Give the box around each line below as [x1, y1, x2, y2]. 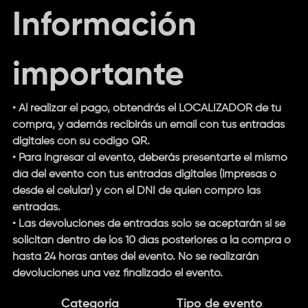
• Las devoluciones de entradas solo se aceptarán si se [12, 218, 285, 230]
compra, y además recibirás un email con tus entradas [12, 119, 285, 131]
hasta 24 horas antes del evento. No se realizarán [12, 251, 258, 263]
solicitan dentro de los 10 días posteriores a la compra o [12, 234, 291, 246]
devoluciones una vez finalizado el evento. [12, 267, 223, 279]
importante [12, 58, 184, 92]
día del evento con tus [12, 168, 126, 180]
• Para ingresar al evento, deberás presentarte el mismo [12, 152, 287, 164]
